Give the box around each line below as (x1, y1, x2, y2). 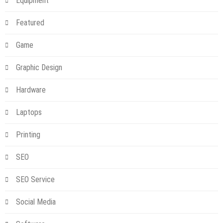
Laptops (16, 108, 42, 117)
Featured (16, 18, 44, 28)
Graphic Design (16, 63, 62, 73)
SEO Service (16, 175, 55, 185)
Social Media (16, 197, 56, 207)
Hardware (16, 85, 46, 95)
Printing (16, 130, 40, 140)
